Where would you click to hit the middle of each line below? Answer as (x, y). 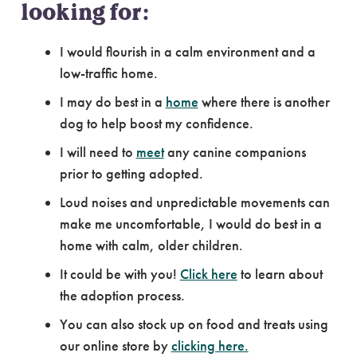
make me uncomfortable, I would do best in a (190, 224)
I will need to (98, 152)
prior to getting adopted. (131, 174)
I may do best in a (112, 102)
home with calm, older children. (151, 245)
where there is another (264, 102)
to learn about (280, 274)
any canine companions (235, 152)
